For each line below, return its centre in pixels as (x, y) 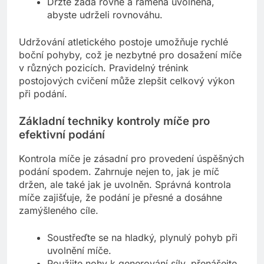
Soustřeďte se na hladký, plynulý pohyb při (142, 238)
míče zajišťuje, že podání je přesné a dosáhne (121, 198)
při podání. (43, 93)
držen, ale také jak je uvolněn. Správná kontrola (125, 185)
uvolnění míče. (79, 251)
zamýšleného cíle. (59, 211)
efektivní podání (62, 134)
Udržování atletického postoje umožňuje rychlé (123, 42)
